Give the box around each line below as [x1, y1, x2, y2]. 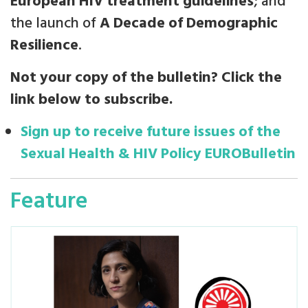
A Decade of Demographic [100, 11, 278, 36]
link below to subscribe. [10, 87, 176, 112]
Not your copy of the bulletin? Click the [10, 65, 282, 90]
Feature [10, 183, 88, 220]
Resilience [10, 33, 78, 58]
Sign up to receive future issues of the [21, 120, 280, 144]
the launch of [10, 11, 100, 36]
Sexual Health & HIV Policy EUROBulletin [21, 142, 296, 166]
